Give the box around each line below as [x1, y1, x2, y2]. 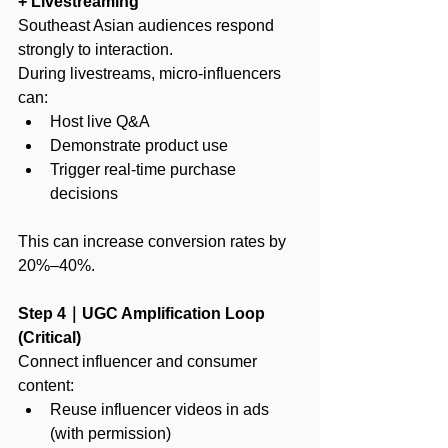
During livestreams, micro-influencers [18, 64, 285, 82]
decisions [50, 184, 118, 202]
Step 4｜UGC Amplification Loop [18, 304, 269, 322]
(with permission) [50, 424, 171, 442]
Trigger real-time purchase [50, 160, 240, 178]
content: [18, 376, 74, 394]
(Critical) [18, 328, 81, 346]
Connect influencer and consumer [18, 352, 261, 370]
